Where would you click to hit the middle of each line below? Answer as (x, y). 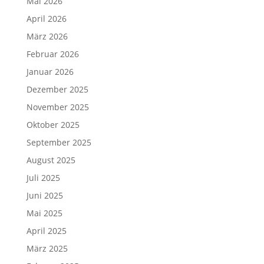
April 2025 (46, 230)
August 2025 (51, 160)
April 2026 (46, 18)
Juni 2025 (44, 195)
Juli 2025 (43, 177)
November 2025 (57, 107)
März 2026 (47, 36)
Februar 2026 (52, 54)
